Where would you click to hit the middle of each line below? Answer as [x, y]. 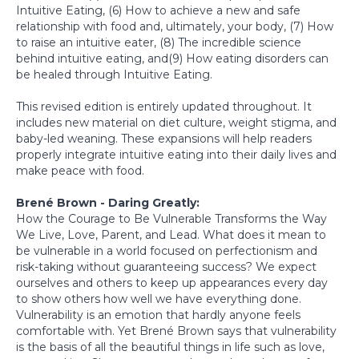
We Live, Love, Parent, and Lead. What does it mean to [171, 234]
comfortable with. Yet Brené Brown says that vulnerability [176, 331]
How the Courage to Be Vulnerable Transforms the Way [171, 218]
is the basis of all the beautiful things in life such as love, [170, 347]
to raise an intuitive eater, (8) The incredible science [159, 42]
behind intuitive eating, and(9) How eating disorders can [172, 58]
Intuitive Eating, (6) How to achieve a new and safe [158, 10]
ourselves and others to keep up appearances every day [172, 282]
